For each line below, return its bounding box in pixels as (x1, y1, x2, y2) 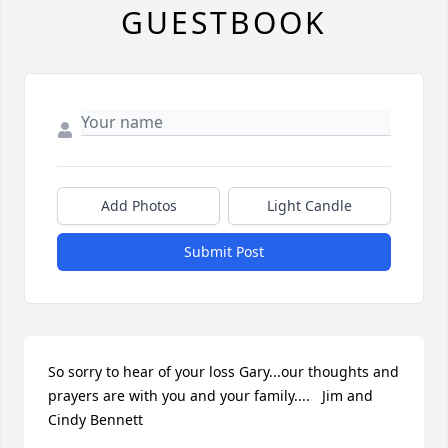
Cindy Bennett (48, 409, 143, 429)
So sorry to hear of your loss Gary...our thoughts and (48, 361, 399, 381)
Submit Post (184, 241, 264, 261)
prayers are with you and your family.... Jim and (48, 385, 373, 405)
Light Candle (267, 195, 352, 215)
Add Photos (100, 195, 177, 215)
